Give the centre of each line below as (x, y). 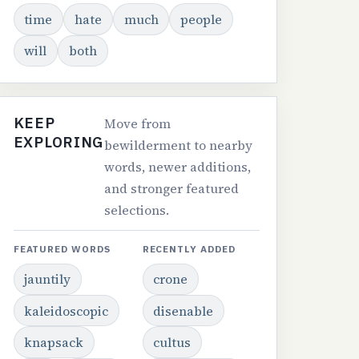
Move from (138, 124)
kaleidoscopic (67, 311)
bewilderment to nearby (179, 145)
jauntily (48, 279)
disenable (184, 311)
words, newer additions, (178, 167)
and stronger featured (172, 189)
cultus (172, 343)
